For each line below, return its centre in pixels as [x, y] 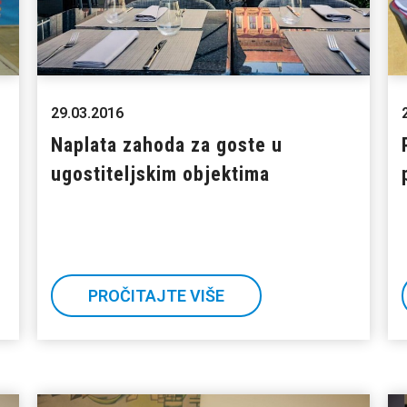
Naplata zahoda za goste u [166, 145]
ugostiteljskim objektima [160, 174]
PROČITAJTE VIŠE [156, 296]
